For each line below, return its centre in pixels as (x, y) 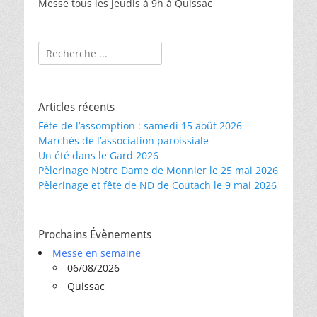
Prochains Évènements (95, 235)
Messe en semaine (97, 253)
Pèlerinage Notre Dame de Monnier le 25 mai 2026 (158, 170)
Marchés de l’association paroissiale (123, 140)
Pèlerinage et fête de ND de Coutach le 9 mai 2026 (157, 185)
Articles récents (76, 107)
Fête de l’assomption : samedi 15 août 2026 (140, 126)
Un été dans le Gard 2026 (98, 155)
